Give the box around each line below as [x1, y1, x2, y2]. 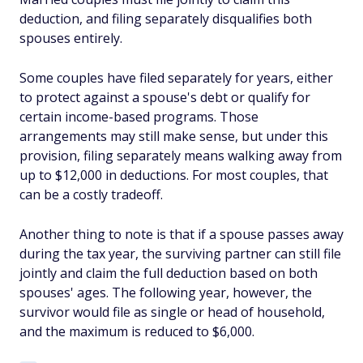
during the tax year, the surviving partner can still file [19, 245, 341, 263]
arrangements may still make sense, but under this [19, 127, 328, 145]
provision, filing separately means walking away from [19, 147, 342, 164]
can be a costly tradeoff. [19, 186, 163, 203]
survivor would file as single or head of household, [19, 303, 325, 321]
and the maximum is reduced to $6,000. [19, 322, 254, 340]
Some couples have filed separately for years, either [19, 69, 333, 87]
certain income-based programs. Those [19, 108, 258, 126]
